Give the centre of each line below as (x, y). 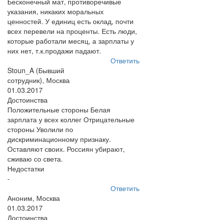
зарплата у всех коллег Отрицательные (71, 119)
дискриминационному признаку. (59, 139)
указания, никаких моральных (55, 11)
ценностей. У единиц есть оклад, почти (70, 21)
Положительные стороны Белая (59, 110)
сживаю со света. (35, 159)
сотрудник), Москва (39, 80)
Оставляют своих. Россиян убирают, (66, 149)
